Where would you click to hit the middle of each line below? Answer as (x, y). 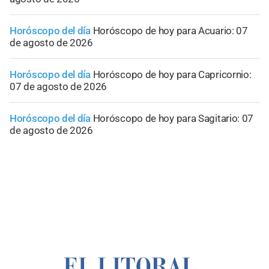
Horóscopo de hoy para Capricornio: (172, 74)
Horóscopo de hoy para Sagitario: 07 (173, 118)
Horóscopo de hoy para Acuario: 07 (170, 30)
